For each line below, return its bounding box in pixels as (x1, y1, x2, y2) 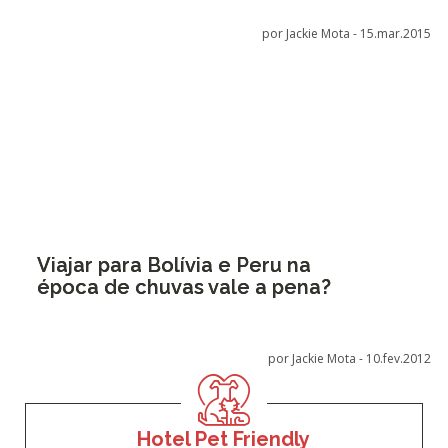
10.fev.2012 (366, 350, 432, 367)
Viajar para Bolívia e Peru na (36, 253, 311, 277)
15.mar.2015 (360, 25, 432, 42)
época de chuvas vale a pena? (36, 275, 331, 299)
